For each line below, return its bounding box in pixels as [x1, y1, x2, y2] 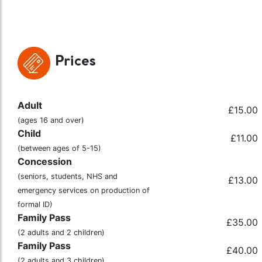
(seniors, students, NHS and [18, 171, 118, 181]
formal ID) [18, 199, 53, 209]
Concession [18, 155, 72, 167]
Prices [55, 55, 96, 69]
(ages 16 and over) [18, 115, 84, 125]
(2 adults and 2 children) [18, 227, 105, 237]
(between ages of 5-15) [18, 143, 101, 153]
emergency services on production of [18, 185, 150, 195]
